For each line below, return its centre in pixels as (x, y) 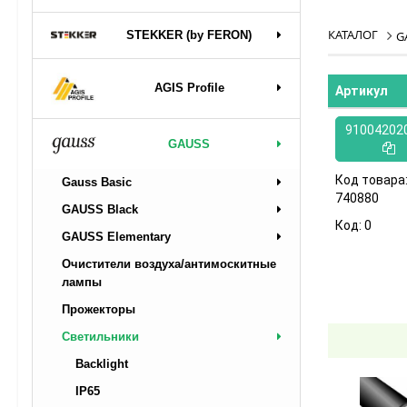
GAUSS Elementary (116, 237)
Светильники (100, 337)
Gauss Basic (97, 182)
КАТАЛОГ (353, 35)
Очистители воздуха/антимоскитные (169, 264)
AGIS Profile (189, 88)
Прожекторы (99, 309)
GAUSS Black (100, 209)
